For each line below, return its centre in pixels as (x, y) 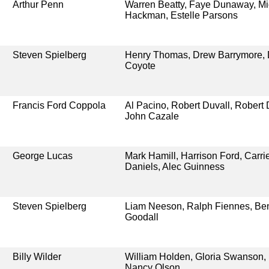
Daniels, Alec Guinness (174, 166)
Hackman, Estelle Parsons (181, 15)
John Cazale (152, 116)
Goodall (141, 217)
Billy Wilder (37, 256)
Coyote (140, 65)
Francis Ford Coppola (59, 105)
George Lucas (43, 156)
